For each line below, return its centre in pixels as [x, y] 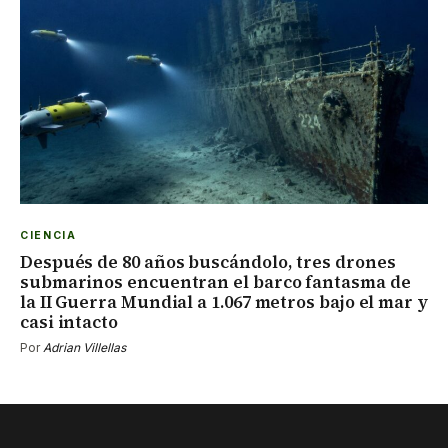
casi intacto [69, 321]
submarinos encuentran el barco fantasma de [215, 281]
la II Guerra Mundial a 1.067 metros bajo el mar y [224, 301]
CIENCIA [48, 235]
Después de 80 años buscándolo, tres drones [208, 261]
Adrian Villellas [84, 347]
